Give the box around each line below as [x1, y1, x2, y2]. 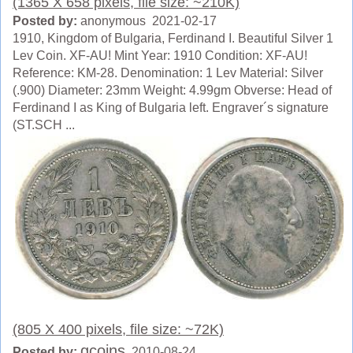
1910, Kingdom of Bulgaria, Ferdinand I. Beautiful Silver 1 [13, 32, 333, 45]
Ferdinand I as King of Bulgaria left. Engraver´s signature [13, 101, 329, 114]
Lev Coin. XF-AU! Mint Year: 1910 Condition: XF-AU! [13, 49, 307, 62]
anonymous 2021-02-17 [77, 14, 217, 28]
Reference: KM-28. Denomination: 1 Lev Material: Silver [13, 66, 323, 80]
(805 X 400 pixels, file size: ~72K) [13, 321, 224, 338]
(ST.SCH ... [13, 118, 75, 132]
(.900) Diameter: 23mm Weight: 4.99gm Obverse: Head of [13, 84, 332, 97]
